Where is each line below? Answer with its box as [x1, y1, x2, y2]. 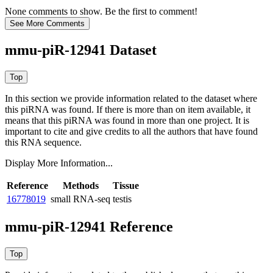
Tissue [113, 180, 139, 191]
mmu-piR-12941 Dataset [5, 42, 157, 58]
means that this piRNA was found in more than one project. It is [5, 115, 249, 126]
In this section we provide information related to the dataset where [5, 93, 257, 104]
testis [113, 194, 132, 205]
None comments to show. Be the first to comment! [5, 6, 197, 17]
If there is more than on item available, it [96, 104, 250, 115]
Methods [62, 180, 99, 191]
